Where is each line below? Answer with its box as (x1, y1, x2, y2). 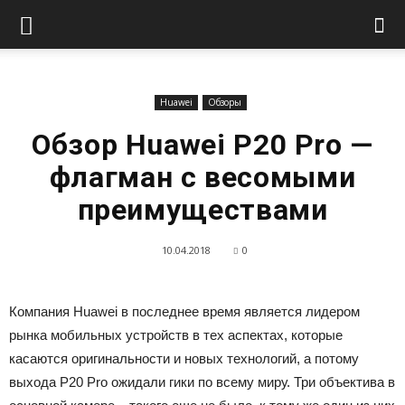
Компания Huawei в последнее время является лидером (9, 304, 360, 319)
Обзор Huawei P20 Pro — (31, 127, 374, 162)
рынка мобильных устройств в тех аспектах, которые (9, 327, 343, 343)
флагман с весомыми (49, 160, 356, 194)
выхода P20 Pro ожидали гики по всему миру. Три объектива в (9, 374, 395, 390)
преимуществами (77, 193, 328, 227)
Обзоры (207, 96, 241, 108)
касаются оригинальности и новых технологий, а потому (9, 351, 359, 366)
